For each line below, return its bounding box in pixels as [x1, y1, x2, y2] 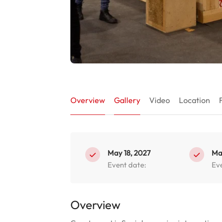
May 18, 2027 [108, 148, 151, 158]
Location [179, 95, 210, 105]
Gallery [114, 95, 140, 105]
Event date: [108, 160, 146, 169]
